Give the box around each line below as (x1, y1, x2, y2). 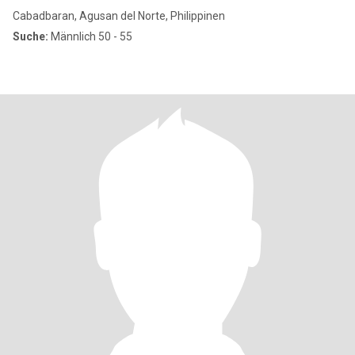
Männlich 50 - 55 (48, 30, 132, 43)
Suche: (13, 30, 48, 43)
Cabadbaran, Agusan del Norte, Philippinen (13, 10, 225, 22)
